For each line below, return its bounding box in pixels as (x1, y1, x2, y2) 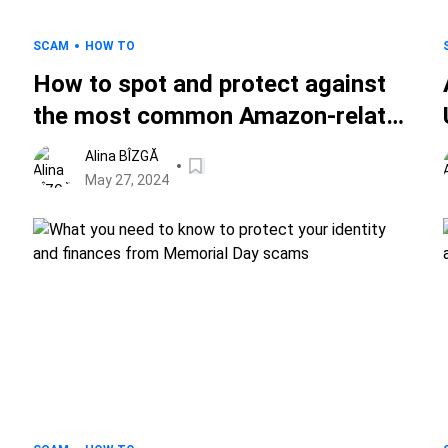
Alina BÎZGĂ (85, 148, 160, 164)
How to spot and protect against (33, 70, 387, 98)
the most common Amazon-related (33, 102, 414, 130)
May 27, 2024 (85, 172, 170, 188)
